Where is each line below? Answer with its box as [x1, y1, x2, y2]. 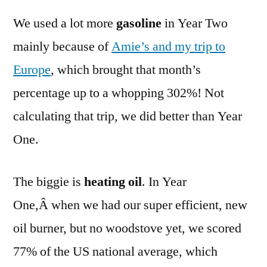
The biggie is [13, 173, 84, 190]
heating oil [84, 173, 142, 190]
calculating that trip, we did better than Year [13, 107, 242, 125]
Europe [13, 61, 51, 78]
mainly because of [13, 38, 111, 55]
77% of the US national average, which [13, 243, 218, 260]
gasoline [116, 14, 164, 32]
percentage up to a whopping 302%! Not [13, 84, 224, 101]
